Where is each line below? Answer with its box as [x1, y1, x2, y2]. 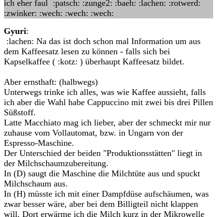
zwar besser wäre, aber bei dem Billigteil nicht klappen [4, 199, 198, 209]
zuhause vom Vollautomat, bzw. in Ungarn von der [4, 128, 183, 138]
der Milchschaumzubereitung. [4, 158, 108, 168]
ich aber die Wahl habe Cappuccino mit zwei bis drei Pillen [4, 97, 213, 107]
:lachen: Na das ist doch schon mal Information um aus [4, 36, 201, 46]
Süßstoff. [4, 108, 36, 117]
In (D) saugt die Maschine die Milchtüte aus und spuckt [4, 169, 200, 178]
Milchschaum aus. [4, 179, 68, 188]
